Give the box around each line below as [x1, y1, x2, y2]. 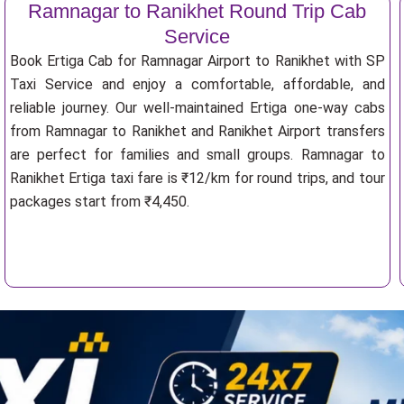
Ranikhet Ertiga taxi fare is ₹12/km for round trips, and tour [9, 170, 385, 187]
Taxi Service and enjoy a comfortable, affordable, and [9, 76, 385, 93]
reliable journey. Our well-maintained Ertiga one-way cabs [9, 99, 385, 116]
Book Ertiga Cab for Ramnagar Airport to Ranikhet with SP [9, 52, 385, 69]
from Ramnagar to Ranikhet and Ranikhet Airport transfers [9, 123, 385, 140]
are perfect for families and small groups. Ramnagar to [9, 146, 385, 163]
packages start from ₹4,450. [9, 193, 189, 210]
